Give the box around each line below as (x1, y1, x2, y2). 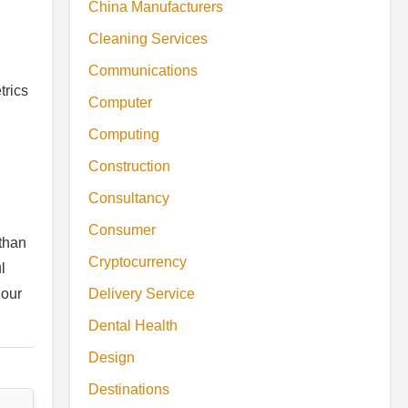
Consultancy (88, 190, 169, 206)
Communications (88, 63, 198, 78)
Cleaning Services (88, 31, 208, 46)
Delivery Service (88, 286, 195, 301)
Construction (88, 158, 170, 174)
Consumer (88, 222, 156, 238)
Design (88, 350, 135, 365)
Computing (88, 127, 159, 142)
